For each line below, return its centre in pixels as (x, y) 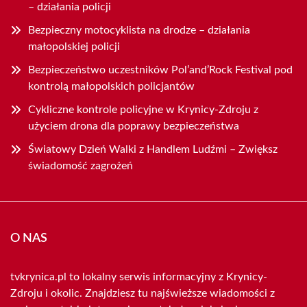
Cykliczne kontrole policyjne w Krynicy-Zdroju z (143, 110)
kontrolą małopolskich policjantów (111, 87)
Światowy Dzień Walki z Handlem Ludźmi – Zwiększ (153, 150)
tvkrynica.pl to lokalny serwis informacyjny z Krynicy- (139, 277)
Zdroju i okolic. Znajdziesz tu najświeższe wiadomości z (143, 294)
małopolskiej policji (74, 47)
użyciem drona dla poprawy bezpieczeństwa (134, 126)
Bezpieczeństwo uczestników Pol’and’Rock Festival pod (160, 70)
